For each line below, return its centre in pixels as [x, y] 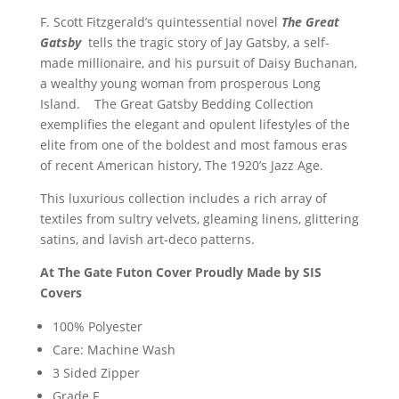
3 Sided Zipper [96, 373]
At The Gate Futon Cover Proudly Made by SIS [180, 273]
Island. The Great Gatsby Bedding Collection [176, 104]
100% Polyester [97, 327]
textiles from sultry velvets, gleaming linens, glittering [199, 219]
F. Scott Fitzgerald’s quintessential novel [160, 22]
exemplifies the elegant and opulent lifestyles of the [195, 125]
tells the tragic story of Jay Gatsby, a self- [205, 43]
